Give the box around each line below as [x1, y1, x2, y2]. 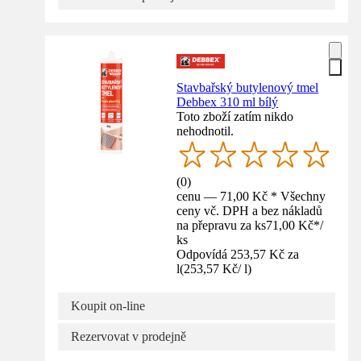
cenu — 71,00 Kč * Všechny [176, 189, 326, 203]
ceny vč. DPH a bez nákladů [176, 203, 323, 218]
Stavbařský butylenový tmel [176, 80, 319, 94]
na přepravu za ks [176, 218, 267, 232]
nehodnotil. [176, 123, 234, 138]
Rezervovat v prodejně [71, 329, 186, 343]
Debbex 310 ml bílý [176, 94, 279, 109]
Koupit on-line [71, 298, 145, 313]
